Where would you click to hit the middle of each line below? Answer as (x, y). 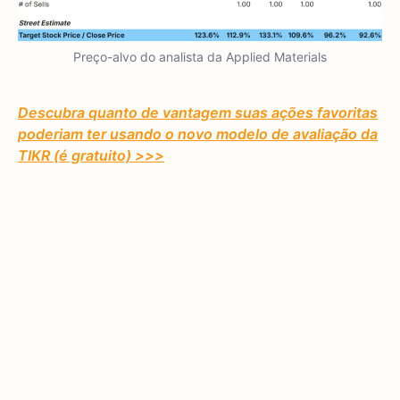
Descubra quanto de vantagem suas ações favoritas (198, 113)
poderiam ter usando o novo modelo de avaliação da (198, 134)
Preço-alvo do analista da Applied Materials (200, 57)
